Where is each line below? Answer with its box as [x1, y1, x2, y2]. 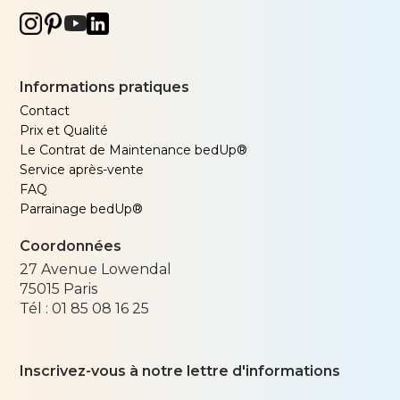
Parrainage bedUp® [20, 201, 144, 218]
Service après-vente [20, 162, 145, 179]
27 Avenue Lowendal [20, 261, 172, 279]
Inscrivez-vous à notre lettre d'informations [20, 362, 341, 380]
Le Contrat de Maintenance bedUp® [20, 142, 248, 159]
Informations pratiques [20, 79, 190, 96]
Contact [20, 103, 71, 120]
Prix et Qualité [20, 122, 109, 139]
